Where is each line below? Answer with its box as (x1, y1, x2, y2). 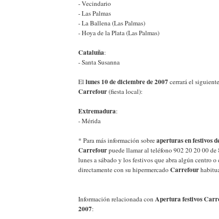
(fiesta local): (107, 87, 143, 96)
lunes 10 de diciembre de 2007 (86, 76, 168, 87)
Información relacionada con (78, 194, 155, 203)
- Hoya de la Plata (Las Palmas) (78, 28, 159, 37)
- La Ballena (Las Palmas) (78, 18, 145, 27)
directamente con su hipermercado (78, 165, 170, 174)
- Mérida (78, 116, 101, 125)
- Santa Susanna (78, 57, 120, 66)
